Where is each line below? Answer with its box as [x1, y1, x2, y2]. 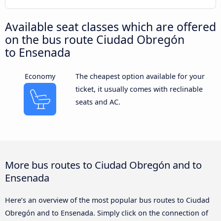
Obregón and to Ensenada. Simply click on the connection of [5, 208, 208, 218]
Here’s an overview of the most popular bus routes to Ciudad [5, 195, 210, 205]
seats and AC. [75, 97, 120, 107]
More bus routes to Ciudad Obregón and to [5, 158, 202, 172]
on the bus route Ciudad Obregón [5, 32, 184, 48]
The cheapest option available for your [75, 72, 205, 81]
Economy [25, 72, 56, 81]
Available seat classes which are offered [5, 19, 216, 35]
